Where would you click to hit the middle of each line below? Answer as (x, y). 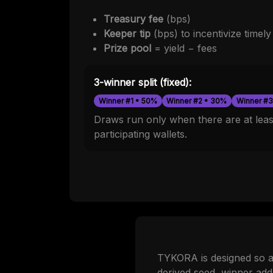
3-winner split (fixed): (143, 83)
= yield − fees (184, 48)
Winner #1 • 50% (128, 101)
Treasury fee (133, 19)
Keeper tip (127, 34)
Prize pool (127, 48)
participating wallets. (140, 134)
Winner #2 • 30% (197, 101)
